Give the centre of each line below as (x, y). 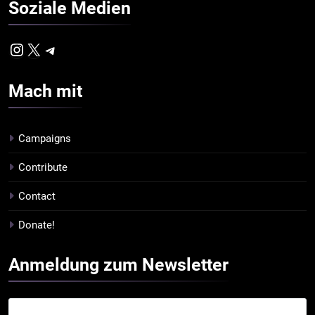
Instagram (63, 41)
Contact (37, 197)
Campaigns (45, 139)
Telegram (94, 41)
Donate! (37, 225)
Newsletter (185, 265)
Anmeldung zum (75, 265)
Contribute (43, 168)
